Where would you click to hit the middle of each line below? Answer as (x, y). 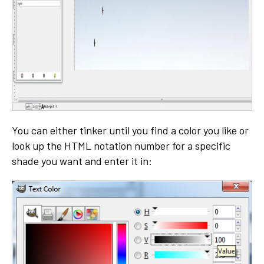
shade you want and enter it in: (82, 161)
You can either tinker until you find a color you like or (130, 131)
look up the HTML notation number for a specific (121, 146)
